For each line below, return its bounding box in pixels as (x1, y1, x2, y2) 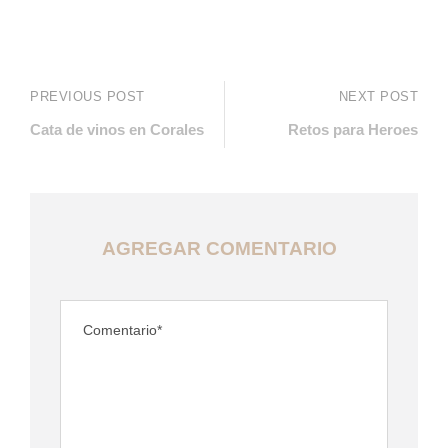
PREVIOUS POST (30, 88, 145, 104)
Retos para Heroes (288, 120, 418, 138)
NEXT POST (338, 88, 418, 104)
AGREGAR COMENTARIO (101, 237, 337, 259)
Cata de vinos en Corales (30, 120, 204, 138)
